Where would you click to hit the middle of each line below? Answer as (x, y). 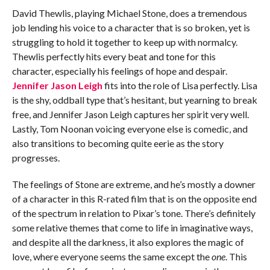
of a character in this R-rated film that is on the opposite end (134, 199)
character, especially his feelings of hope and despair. (119, 71)
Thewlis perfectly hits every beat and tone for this (114, 57)
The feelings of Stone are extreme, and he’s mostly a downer (133, 184)
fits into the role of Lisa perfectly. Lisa (180, 86)
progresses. (36, 158)
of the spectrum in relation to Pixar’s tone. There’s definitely (133, 213)
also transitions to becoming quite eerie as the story (118, 143)
